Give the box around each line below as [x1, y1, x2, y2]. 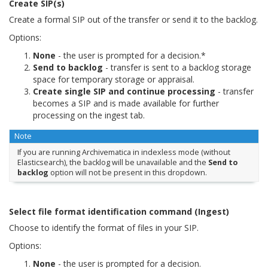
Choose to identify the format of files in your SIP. [9, 221, 199, 233]
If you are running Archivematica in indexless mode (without [17, 147, 230, 158]
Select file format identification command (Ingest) [9, 205, 229, 217]
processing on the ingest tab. [33, 109, 145, 121]
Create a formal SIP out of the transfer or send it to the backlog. [9, 14, 258, 26]
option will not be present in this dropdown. [48, 167, 207, 178]
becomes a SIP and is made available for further [33, 98, 219, 109]
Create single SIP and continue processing [33, 86, 215, 98]
